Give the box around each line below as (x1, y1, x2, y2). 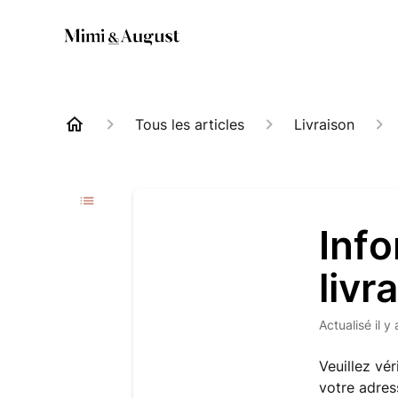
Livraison (294, 115, 354, 133)
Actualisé (327, 317, 372, 332)
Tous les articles (135, 115, 244, 133)
